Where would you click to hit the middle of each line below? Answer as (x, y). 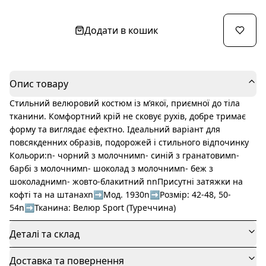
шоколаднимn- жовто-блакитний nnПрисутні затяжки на (126, 181)
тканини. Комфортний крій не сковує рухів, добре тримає (128, 116)
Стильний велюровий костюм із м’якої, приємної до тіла (125, 103)
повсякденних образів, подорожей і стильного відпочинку (129, 142)
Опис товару (39, 83)
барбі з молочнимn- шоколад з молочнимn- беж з (111, 168)
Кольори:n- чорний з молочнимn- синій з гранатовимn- (124, 155)
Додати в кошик (121, 30)
